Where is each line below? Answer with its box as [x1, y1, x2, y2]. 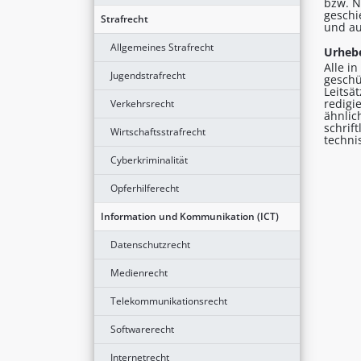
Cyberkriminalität [110, 152, 188, 167]
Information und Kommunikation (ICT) [101, 209, 279, 223]
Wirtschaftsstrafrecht [110, 124, 205, 139]
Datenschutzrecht [110, 237, 190, 251]
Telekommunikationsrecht [110, 293, 227, 308]
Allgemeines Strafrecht [110, 39, 214, 54]
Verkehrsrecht [110, 96, 174, 110]
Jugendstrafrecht [110, 68, 185, 82]
